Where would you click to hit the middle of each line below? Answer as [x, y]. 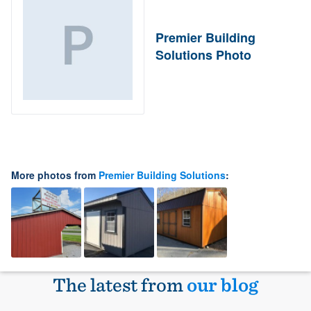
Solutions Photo [204, 55]
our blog [222, 285]
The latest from [120, 285]
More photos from [55, 175]
